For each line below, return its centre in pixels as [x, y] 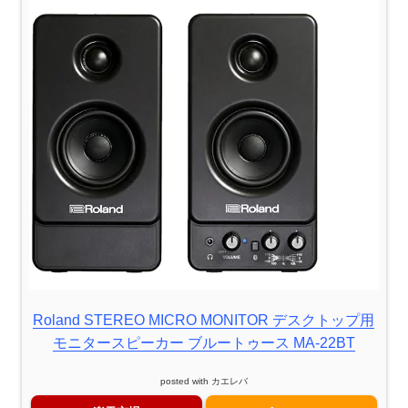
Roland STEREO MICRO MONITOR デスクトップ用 [204, 320]
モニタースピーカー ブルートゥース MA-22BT [204, 342]
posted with [185, 381]
